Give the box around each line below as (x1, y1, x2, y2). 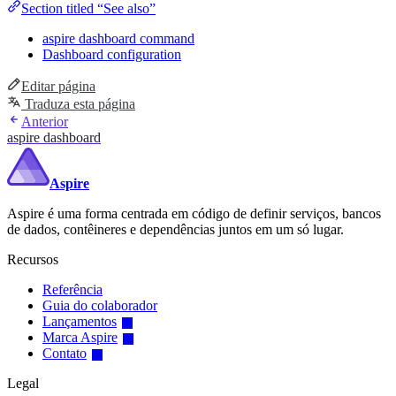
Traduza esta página (21, 96, 135, 112)
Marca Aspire (42, 330, 118, 346)
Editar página (21, 79, 95, 95)
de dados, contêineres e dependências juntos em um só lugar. (7, 222, 344, 238)
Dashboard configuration (42, 47, 181, 63)
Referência (42, 282, 103, 298)
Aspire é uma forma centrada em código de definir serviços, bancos (7, 206, 381, 222)
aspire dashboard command (42, 31, 194, 47)
